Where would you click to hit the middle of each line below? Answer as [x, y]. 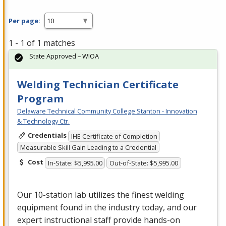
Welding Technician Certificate [98, 85]
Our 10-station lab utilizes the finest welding [101, 194]
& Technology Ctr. [43, 121]
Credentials [47, 135]
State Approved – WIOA [64, 56]
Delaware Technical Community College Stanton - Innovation [107, 111]
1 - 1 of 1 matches [42, 43]
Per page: [24, 20]
